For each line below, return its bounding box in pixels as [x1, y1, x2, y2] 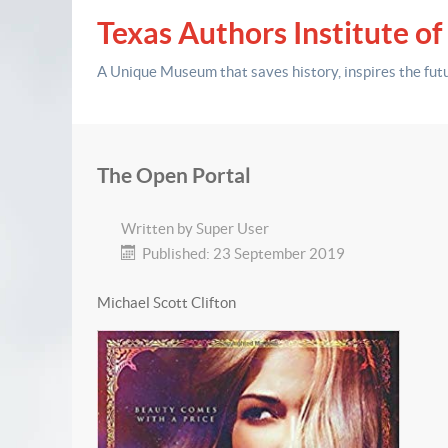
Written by [121, 220, 196, 237]
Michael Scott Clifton [97, 294, 236, 311]
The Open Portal [97, 163, 251, 187]
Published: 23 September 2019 [141, 245, 345, 262]
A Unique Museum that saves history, [97, 63, 344, 80]
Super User [196, 220, 269, 237]
